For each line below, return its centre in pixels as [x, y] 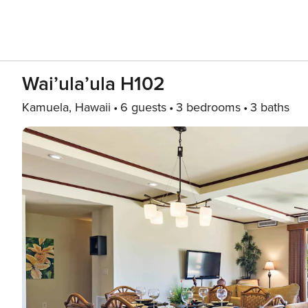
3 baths [270, 107]
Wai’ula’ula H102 [93, 84]
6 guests [143, 107]
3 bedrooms [208, 107]
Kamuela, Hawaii [66, 107]
